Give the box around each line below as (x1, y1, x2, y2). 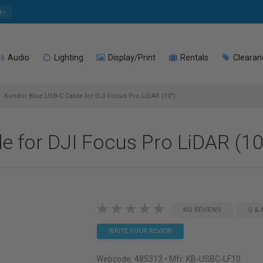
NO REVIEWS (183, 206, 221, 214)
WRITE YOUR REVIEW (108, 227, 172, 235)
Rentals (178, 53, 208, 62)
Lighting (52, 53, 83, 62)
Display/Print (106, 53, 156, 62)
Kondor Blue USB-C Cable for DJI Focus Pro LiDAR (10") (2, 92, 176, 100)
